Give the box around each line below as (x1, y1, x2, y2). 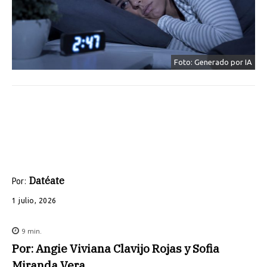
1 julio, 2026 (12, 196, 57, 204)
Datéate (29, 174, 64, 187)
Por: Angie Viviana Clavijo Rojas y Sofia (12, 241, 219, 256)
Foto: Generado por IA (174, 57, 252, 66)
